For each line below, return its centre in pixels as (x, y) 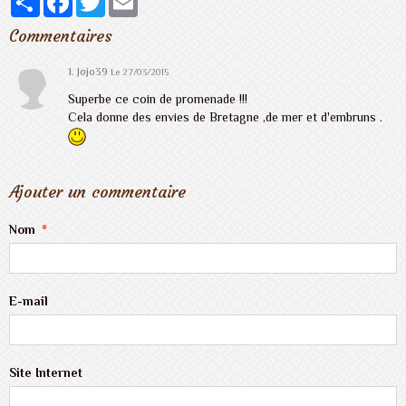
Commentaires (61, 36)
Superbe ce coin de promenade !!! (158, 99)
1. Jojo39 (89, 72)
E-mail (29, 301)
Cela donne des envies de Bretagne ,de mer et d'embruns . (225, 117)
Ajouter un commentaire (97, 192)
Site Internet (46, 373)
